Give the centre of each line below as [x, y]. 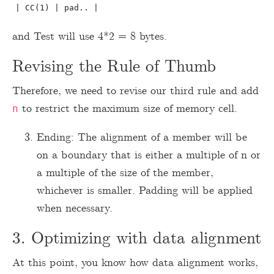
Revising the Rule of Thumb [114, 67]
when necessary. [75, 208]
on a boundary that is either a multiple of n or [149, 155]
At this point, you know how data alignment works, [135, 263]
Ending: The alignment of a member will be [142, 137]
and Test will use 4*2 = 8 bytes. [90, 36]
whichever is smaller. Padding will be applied [145, 191]
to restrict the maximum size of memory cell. [128, 109]
